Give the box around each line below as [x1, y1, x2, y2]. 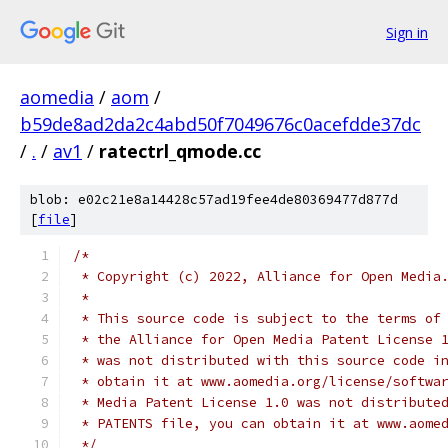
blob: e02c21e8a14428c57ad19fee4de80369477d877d [30, 191, 398, 208]
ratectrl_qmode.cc [99, 139, 261, 163]
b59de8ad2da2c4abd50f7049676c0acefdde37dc [20, 112, 421, 136]
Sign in [386, 22, 428, 42]
